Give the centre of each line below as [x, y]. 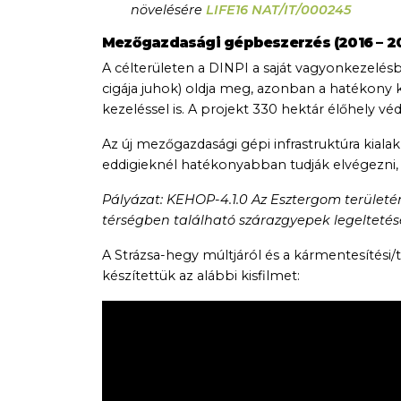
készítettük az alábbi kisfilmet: [201, 276]
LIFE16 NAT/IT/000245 [278, 10]
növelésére [168, 10]
